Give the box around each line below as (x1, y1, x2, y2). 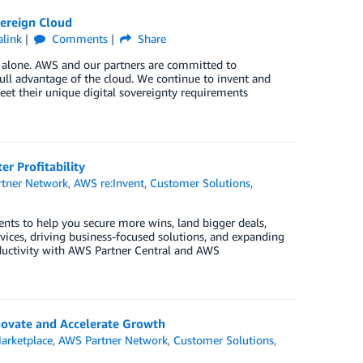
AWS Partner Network (58, 333, 169, 348)
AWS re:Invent (74, 176, 145, 190)
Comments (48, 32, 108, 46)
